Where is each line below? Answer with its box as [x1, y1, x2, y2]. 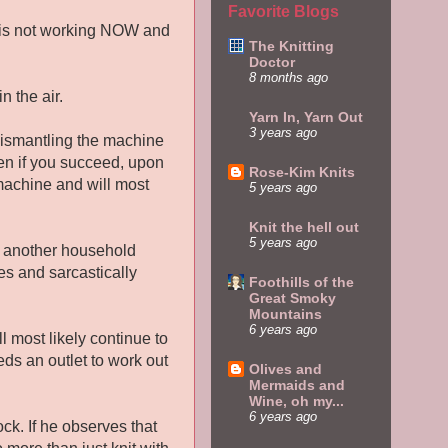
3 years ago [249, 125, 317, 140]
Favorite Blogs [228, 2, 339, 20]
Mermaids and [249, 376, 345, 393]
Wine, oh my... [249, 392, 344, 409]
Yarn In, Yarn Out [249, 108, 363, 125]
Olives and [249, 360, 322, 377]
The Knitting [249, 37, 334, 54]
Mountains [249, 305, 322, 322]
